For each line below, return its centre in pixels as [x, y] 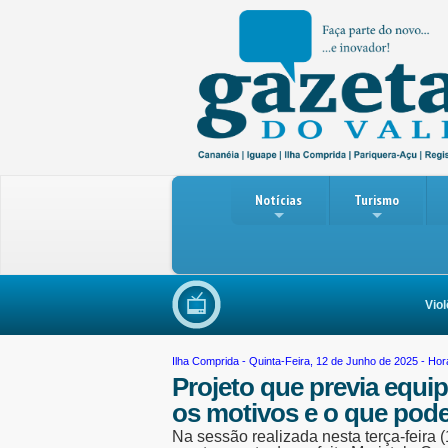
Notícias [278, 200]
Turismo [376, 200]
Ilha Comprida [205, 361]
